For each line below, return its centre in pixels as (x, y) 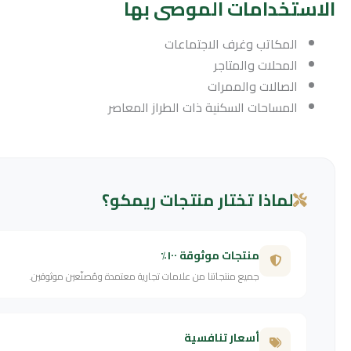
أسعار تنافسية (222, 337)
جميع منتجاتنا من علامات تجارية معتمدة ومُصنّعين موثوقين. (144, 276)
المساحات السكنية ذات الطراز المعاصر (203, 107)
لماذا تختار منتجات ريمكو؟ (197, 200)
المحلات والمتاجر (256, 65)
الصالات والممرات (253, 86)
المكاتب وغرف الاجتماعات (231, 43)
